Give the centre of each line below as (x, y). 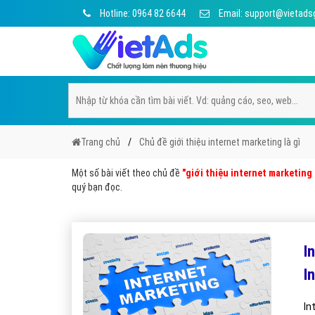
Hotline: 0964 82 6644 (142, 13)
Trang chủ (101, 142)
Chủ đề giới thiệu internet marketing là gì (220, 142)
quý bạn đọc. (97, 187)
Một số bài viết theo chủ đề (127, 173)
